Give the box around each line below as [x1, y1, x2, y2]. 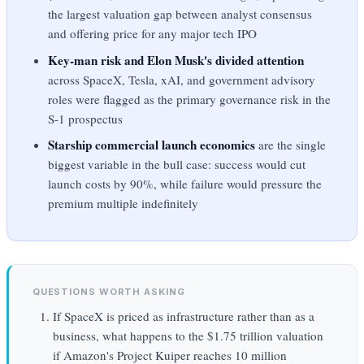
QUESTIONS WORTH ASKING [32, 285, 185, 297]
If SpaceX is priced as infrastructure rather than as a [52, 307, 314, 324]
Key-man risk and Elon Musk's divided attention [48, 50, 305, 69]
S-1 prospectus [48, 110, 123, 127]
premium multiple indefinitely [48, 195, 199, 212]
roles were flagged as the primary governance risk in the [48, 90, 331, 107]
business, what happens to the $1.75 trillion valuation [52, 327, 323, 344]
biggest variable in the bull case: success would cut [48, 156, 306, 173]
